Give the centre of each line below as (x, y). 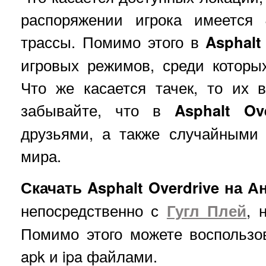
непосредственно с (94, 210)
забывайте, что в (98, 110)
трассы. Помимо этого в (113, 42)
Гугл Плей (207, 210)
